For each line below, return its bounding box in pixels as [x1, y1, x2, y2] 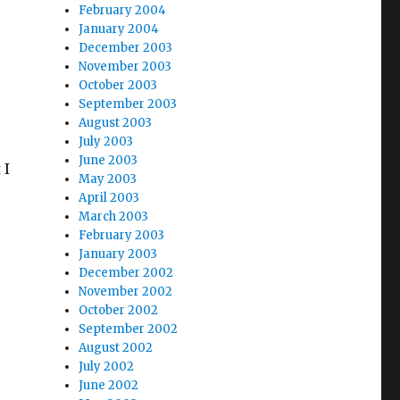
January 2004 [79, 21, 160, 37]
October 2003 [79, 78, 158, 94]
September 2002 [79, 321, 179, 337]
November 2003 [79, 59, 172, 75]
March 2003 [79, 209, 149, 225]
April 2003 [79, 190, 140, 206]
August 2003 [79, 115, 153, 131]
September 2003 [79, 96, 178, 112]
